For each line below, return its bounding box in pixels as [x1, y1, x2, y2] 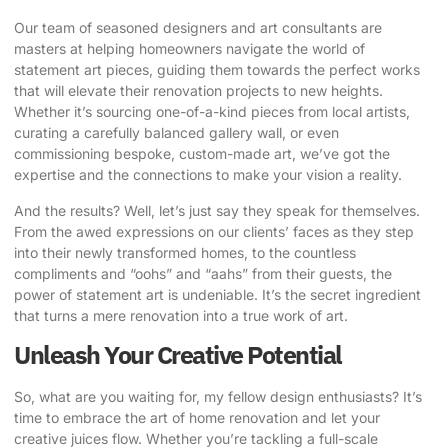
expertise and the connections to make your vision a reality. [14, 166, 402, 184]
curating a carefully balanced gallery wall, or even [14, 124, 339, 142]
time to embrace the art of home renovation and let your [14, 409, 380, 427]
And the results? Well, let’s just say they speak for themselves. [14, 201, 420, 219]
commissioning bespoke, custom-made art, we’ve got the [14, 145, 390, 163]
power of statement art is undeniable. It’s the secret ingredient [14, 285, 421, 303]
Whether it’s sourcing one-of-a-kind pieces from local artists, [14, 103, 410, 121]
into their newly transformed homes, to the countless [14, 243, 356, 261]
